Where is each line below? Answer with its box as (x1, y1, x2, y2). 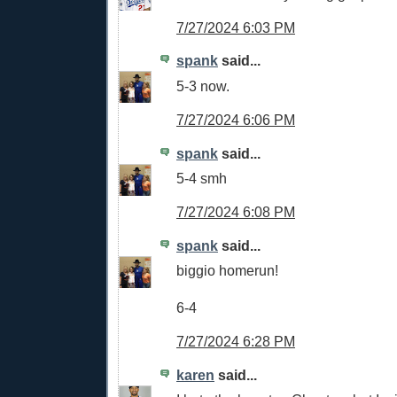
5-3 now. (176, 78, 230, 95)
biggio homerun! (176, 262, 278, 279)
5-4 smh (176, 170, 227, 187)
